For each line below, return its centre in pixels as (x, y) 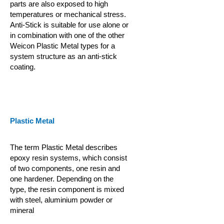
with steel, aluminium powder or (61, 200)
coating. (23, 67)
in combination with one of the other (67, 35)
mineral (22, 210)
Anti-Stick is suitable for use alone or (69, 25)
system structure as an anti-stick (63, 56)
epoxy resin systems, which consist (68, 158)
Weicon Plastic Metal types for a (62, 46)
